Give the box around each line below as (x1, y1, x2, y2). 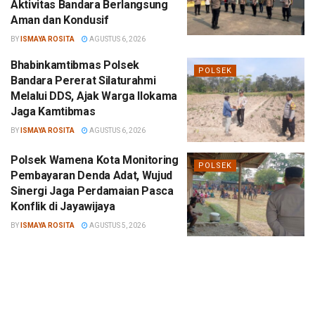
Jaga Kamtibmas (11, 105, 96, 118)
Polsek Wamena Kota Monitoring (11, 153, 179, 167)
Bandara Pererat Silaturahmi (11, 74, 156, 87)
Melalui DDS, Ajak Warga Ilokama (11, 89, 178, 103)
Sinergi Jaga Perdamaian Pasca (11, 184, 174, 198)
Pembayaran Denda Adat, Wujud (11, 168, 173, 182)
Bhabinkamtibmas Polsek (11, 58, 139, 72)
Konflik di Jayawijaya (11, 199, 115, 213)
